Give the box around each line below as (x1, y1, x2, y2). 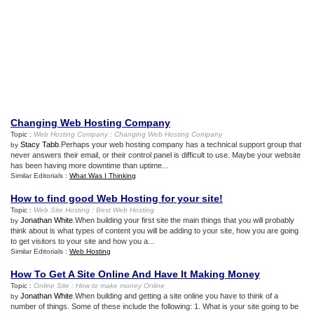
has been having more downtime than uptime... (11, 161, 168, 170)
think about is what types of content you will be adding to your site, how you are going (11, 226, 299, 235)
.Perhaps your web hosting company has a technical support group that (59, 140, 301, 149)
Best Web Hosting (96, 206, 154, 214)
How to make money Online (76, 282, 165, 289)
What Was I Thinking (69, 172, 136, 179)
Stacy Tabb (20, 140, 59, 149)
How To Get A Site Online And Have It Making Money (11, 268, 260, 280)
